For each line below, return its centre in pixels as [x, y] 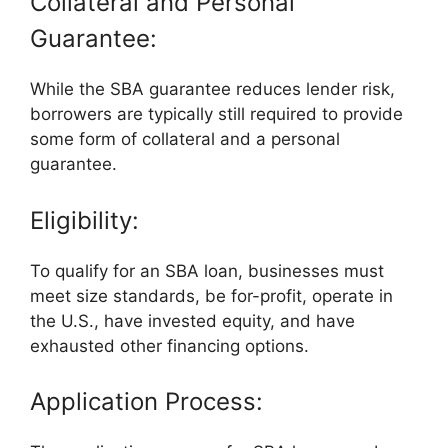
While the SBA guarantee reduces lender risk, [212, 89]
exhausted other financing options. [169, 345]
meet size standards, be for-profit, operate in [211, 295]
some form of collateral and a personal [185, 139]
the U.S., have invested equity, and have [192, 320]
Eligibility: [84, 220]
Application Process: [146, 402]
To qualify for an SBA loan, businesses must [207, 270]
